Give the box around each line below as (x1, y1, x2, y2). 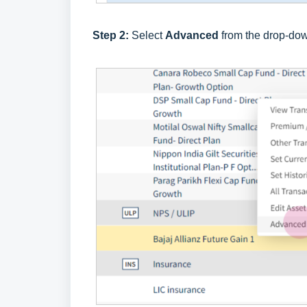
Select (132, 29, 165, 42)
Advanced (165, 29, 221, 42)
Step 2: (93, 29, 132, 42)
